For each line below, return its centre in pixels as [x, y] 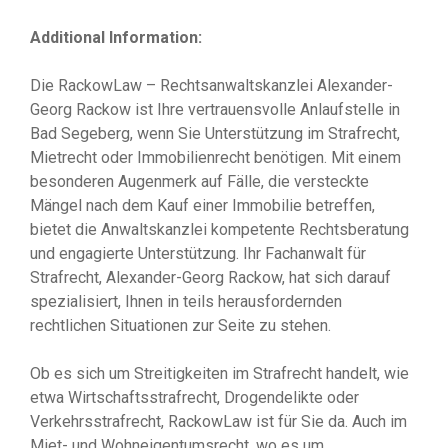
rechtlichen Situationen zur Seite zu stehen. [180, 325]
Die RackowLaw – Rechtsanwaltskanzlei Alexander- [211, 85]
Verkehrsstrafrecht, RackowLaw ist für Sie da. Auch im [218, 421]
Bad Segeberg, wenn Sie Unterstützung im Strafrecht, [215, 133]
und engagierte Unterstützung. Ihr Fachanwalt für [198, 253]
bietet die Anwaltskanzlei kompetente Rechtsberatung [219, 229]
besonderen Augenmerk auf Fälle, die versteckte [199, 181]
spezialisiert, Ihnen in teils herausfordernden [186, 301]
